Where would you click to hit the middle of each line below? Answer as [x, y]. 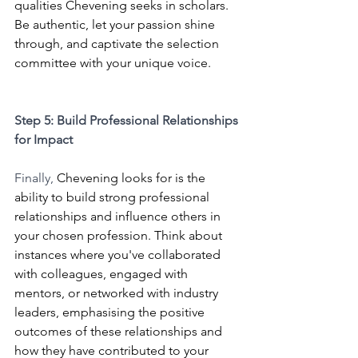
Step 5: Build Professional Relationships [128, 121]
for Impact [45, 140]
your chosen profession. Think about [120, 236]
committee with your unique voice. [113, 63]
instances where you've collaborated [119, 255]
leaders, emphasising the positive [111, 312]
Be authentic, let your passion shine [116, 25]
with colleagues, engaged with [103, 274]
